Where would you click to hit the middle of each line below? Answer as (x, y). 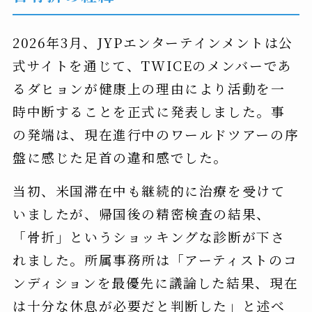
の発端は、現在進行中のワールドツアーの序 (156, 134)
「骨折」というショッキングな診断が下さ (149, 237)
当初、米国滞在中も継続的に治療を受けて (149, 191)
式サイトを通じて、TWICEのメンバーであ (152, 65)
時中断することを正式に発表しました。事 (149, 111)
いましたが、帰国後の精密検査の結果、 (141, 214)
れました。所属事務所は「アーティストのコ (155, 260)
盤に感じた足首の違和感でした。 (120, 157)
